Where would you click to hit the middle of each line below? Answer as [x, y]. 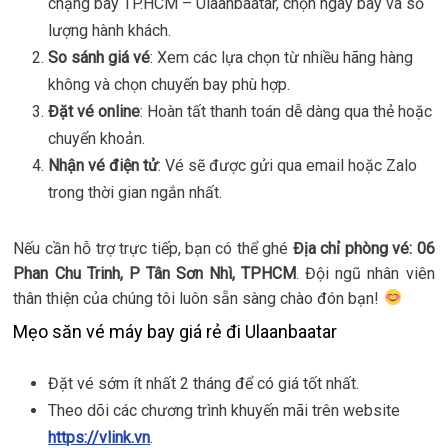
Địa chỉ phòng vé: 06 [363, 248]
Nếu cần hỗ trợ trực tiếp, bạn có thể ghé [153, 248]
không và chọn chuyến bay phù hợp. [169, 84]
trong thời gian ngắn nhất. [135, 192]
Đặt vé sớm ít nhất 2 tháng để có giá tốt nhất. [204, 383]
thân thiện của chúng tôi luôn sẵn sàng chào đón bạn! [198, 298]
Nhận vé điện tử [103, 165]
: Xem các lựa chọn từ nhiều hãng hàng [282, 57]
